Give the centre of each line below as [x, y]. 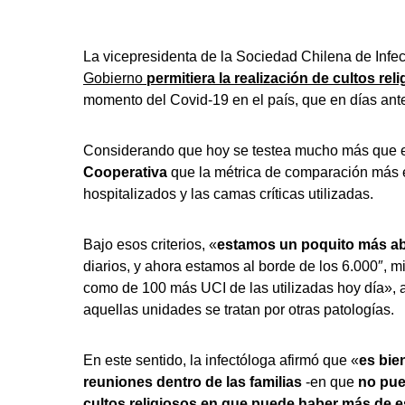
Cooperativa [125, 172]
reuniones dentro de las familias [193, 382]
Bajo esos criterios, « [150, 245]
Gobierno [115, 78]
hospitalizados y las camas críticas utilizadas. [228, 194]
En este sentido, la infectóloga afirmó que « [221, 360]
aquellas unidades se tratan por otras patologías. [239, 310]
